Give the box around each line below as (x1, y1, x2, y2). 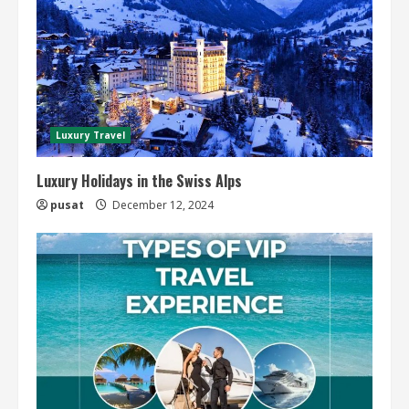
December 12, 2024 (110, 197, 214, 214)
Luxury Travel (56, 129, 126, 142)
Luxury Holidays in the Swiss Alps (37, 170, 242, 193)
